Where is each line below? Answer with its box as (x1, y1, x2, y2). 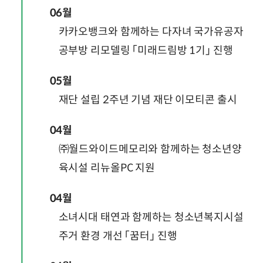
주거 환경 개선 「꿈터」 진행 (58, 229, 177, 242)
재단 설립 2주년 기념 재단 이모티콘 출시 (58, 93, 237, 106)
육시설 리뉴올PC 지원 (58, 161, 155, 174)
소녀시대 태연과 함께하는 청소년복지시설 (58, 210, 244, 224)
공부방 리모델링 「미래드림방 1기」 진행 (58, 43, 233, 57)
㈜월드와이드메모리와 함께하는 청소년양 (58, 142, 242, 156)
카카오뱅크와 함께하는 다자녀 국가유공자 (58, 25, 244, 38)
